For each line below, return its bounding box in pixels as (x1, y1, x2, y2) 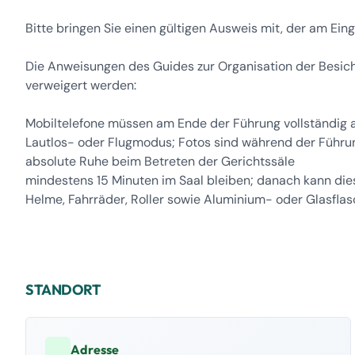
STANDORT (33, 281, 101, 299)
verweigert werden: (25, 77, 136, 94)
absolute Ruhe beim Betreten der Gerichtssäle (25, 153, 295, 170)
